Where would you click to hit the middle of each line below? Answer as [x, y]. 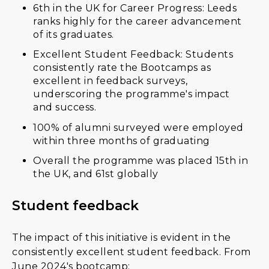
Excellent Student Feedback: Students [133, 55]
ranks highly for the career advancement [138, 22]
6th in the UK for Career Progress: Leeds [135, 8]
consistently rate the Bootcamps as [122, 68]
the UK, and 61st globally [96, 174]
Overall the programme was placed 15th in [141, 160]
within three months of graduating [122, 141]
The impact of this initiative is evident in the [122, 237]
